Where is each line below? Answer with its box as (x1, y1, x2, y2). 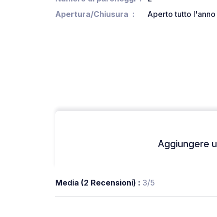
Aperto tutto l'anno (147, 9, 216, 19)
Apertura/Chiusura (55, 9, 128, 19)
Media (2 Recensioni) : (55, 177, 142, 187)
